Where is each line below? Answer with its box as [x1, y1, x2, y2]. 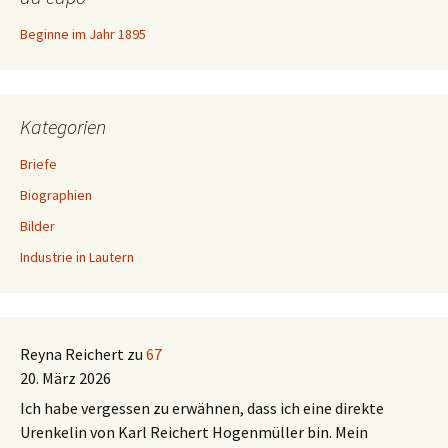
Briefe [20, 155, 57, 173]
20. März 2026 [20, 368, 111, 388]
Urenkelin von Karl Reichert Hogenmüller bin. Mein [20, 421, 368, 442]
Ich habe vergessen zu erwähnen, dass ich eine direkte [20, 397, 384, 418]
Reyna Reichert [20, 344, 124, 364]
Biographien [20, 186, 92, 204]
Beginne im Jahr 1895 [20, 25, 146, 43]
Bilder [20, 217, 55, 235]
